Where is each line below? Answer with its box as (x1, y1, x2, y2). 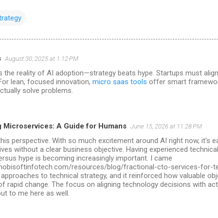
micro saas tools (92, 77, 147, 87)
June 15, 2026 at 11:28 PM (130, 123, 202, 130)
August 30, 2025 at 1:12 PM (5, 55, 78, 63)
